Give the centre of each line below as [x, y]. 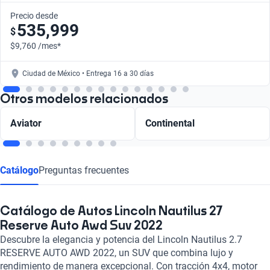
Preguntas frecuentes [84, 170]
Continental [170, 123]
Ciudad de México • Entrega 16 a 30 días [88, 73]
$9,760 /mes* [36, 46]
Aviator [26, 123]
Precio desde [34, 15]
